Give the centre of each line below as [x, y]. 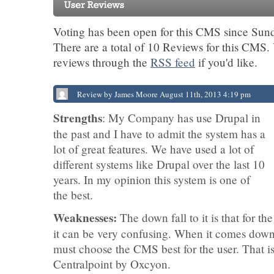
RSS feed [173, 62]
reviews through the [102, 62]
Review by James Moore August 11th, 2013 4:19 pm [164, 94]
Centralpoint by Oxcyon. [112, 264]
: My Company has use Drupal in [181, 118]
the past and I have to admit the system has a [159, 134]
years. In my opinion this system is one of [152, 180]
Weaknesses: [85, 218]
